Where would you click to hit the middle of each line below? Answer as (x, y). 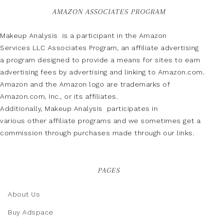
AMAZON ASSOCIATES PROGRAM (109, 12)
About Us (24, 194)
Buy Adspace (31, 212)
